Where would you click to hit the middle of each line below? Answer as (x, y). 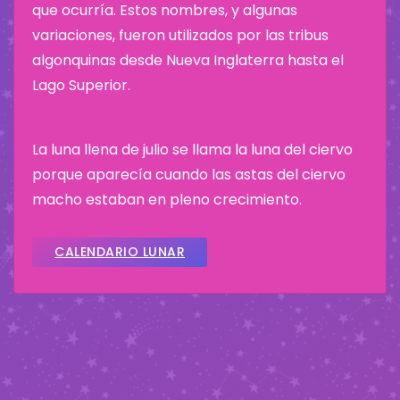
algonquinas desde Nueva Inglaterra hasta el (188, 60)
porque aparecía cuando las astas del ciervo (189, 174)
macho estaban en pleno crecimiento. (167, 199)
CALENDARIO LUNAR (120, 251)
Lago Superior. (81, 85)
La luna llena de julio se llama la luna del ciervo (192, 149)
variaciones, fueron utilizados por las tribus (180, 35)
